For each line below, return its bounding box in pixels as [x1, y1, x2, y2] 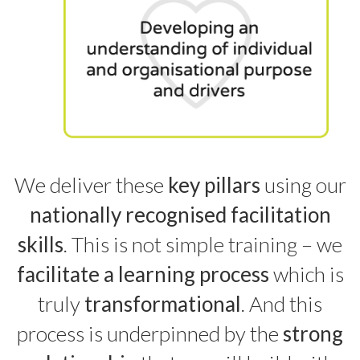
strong [283, 321, 343, 347]
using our [260, 172, 346, 198]
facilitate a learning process [16, 261, 269, 288]
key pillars [167, 172, 260, 198]
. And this [241, 291, 322, 317]
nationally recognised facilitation [29, 202, 331, 228]
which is [268, 261, 344, 288]
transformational [84, 291, 241, 317]
